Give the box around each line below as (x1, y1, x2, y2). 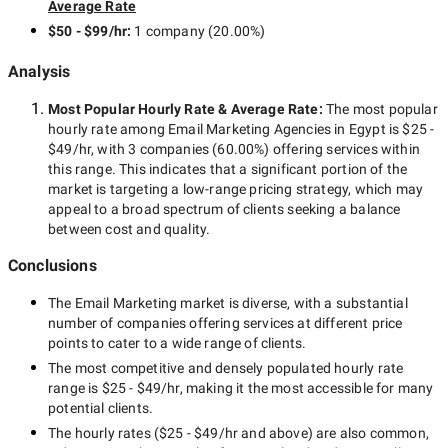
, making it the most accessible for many (179, 380, 434, 396)
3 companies (128, 141, 210, 157)
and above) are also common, (238, 425, 429, 441)
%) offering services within (254, 141, 420, 157)
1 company (134, 23, 205, 39)
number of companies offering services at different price (48, 315, 403, 331)
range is (48, 380, 102, 396)
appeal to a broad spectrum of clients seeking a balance (48, 201, 401, 217)
